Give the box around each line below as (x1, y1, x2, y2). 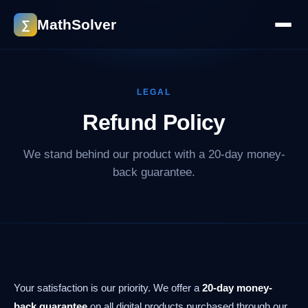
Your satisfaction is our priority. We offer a (14, 282, 202, 294)
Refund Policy (82, 110, 225, 135)
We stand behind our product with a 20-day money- (23, 148, 285, 161)
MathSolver (37, 16, 116, 32)
